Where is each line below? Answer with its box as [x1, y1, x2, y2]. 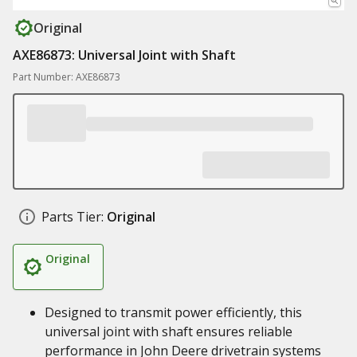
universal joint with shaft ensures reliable [45, 323, 292, 340]
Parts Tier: [41, 208, 104, 226]
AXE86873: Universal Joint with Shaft [13, 46, 236, 64]
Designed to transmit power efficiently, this [45, 304, 302, 321]
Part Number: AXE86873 [13, 70, 120, 84]
